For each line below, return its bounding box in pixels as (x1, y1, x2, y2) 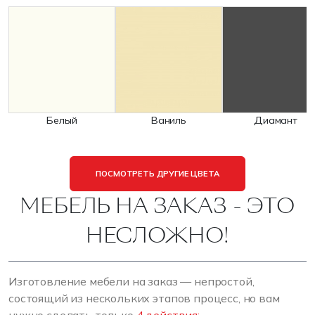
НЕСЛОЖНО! (85, 221, 230, 250)
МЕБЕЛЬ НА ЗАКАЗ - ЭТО (20, 191, 295, 221)
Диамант (254, 114, 297, 127)
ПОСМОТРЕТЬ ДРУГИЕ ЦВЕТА (96, 169, 219, 179)
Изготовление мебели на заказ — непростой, (8, 274, 255, 288)
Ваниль (150, 114, 187, 127)
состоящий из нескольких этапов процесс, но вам (8, 291, 280, 305)
